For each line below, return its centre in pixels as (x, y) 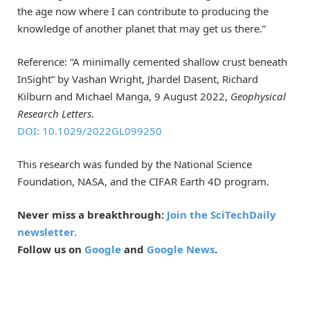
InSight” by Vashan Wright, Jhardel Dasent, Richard (138, 79)
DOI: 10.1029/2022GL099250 (90, 130)
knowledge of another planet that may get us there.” (142, 28)
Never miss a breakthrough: (92, 215)
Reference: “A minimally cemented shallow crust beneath (152, 61)
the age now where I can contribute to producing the (143, 11)
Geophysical (258, 96)
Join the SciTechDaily (221, 215)
